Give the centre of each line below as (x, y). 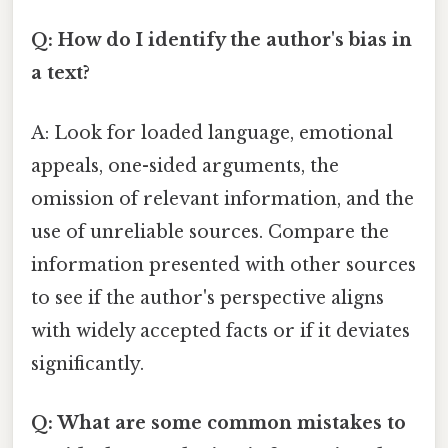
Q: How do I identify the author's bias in (221, 40)
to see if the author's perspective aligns (207, 297)
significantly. (87, 363)
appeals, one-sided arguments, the (185, 165)
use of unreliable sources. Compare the (210, 231)
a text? (60, 73)
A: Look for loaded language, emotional (212, 132)
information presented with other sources (223, 264)
